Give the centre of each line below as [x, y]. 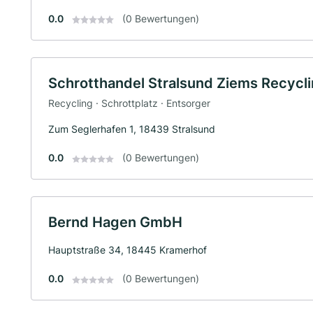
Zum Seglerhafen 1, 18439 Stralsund [132, 129]
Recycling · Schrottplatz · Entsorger [129, 103]
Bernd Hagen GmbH [115, 223]
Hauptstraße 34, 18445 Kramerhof [128, 250]
